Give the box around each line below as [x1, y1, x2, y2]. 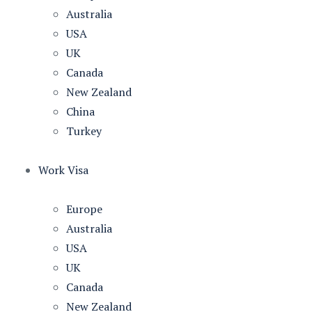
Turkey [66, 123, 102, 139]
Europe [66, 201, 102, 217]
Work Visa [38, 162, 88, 178]
